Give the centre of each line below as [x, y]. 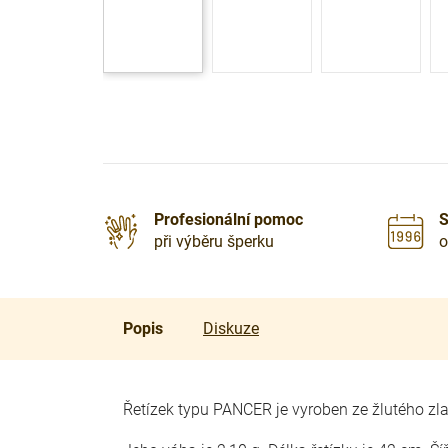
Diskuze [231, 328]
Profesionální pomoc [228, 219]
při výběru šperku [214, 241]
